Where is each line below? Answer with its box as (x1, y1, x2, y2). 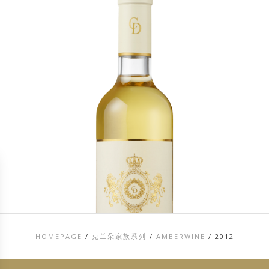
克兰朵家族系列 (91, 231, 147, 241)
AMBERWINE (156, 231, 205, 241)
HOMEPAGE (35, 231, 82, 241)
